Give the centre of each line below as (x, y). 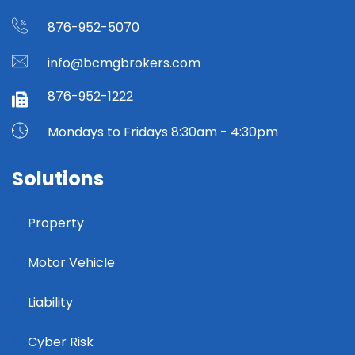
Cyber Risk (61, 342)
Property (56, 223)
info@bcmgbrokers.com (124, 63)
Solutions (58, 178)
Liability (50, 302)
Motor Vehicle (71, 262)
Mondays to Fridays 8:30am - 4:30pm (163, 132)
